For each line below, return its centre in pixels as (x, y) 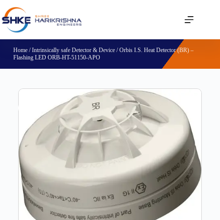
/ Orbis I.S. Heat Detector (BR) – (154, 50)
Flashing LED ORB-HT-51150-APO (56, 57)
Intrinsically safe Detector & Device (73, 50)
